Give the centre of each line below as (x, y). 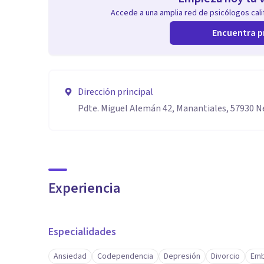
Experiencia (84, 188)
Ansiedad (70, 256)
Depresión (182, 256)
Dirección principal (115, 92)
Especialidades (82, 232)
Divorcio (225, 256)
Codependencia (125, 256)
